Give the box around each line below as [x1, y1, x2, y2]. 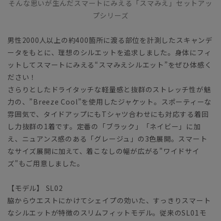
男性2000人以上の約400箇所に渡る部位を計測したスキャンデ [7, 35, 213, 45]
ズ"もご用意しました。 [7, 158, 84, 168]
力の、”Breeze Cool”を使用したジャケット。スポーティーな [7, 96, 212, 107]
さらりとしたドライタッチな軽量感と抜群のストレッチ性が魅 [7, 84, 211, 94]
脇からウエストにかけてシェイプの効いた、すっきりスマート [7, 195, 211, 205]
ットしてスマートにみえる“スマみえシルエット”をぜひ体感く [7, 59, 212, 70]
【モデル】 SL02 [7, 183, 63, 193]
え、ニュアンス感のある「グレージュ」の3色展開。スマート [7, 133, 208, 144]
